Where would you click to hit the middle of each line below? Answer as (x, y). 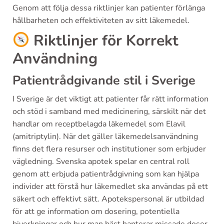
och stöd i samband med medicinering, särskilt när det (109, 111)
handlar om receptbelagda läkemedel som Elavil (99, 124)
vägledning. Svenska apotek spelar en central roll (101, 161)
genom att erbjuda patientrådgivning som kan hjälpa (106, 174)
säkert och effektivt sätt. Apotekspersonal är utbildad (108, 199)
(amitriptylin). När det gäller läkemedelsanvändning (105, 136)
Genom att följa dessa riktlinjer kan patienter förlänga (109, 8)
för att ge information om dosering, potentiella (96, 211)
